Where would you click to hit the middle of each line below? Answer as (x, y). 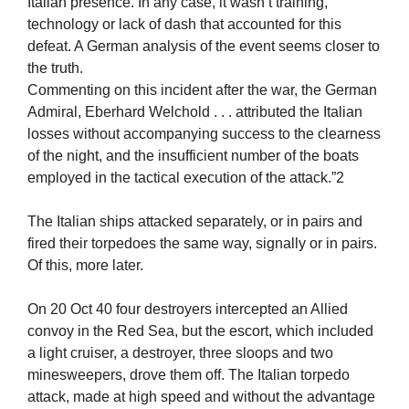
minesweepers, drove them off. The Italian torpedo (189, 375)
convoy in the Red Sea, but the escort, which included (200, 331)
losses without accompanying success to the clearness (204, 134)
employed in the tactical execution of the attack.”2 (186, 178)
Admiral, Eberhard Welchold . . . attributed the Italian (195, 112)
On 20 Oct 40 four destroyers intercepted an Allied (188, 309)
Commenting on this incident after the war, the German (202, 90)
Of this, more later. (85, 266)
